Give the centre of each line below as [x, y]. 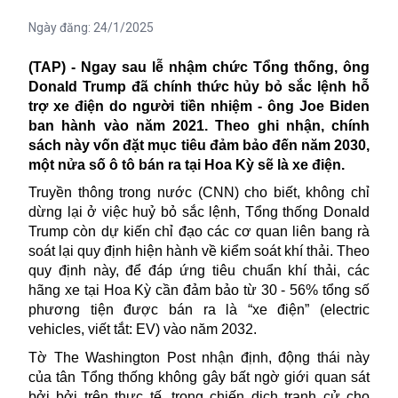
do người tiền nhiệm [183, 106]
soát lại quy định [82, 251]
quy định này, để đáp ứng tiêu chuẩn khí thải [183, 271]
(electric [345, 310]
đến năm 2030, [321, 145]
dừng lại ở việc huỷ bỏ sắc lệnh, [137, 212]
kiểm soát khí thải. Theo [295, 251]
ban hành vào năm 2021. [122, 125]
